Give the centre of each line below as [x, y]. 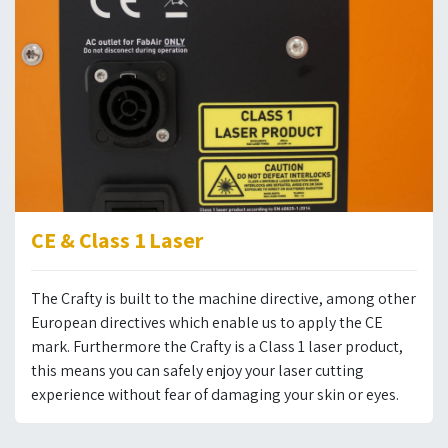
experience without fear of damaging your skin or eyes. [215, 394]
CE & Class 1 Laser [117, 240]
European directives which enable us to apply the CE [207, 322]
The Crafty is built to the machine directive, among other [223, 298]
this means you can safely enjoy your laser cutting [197, 370]
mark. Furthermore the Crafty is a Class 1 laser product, [217, 346]
